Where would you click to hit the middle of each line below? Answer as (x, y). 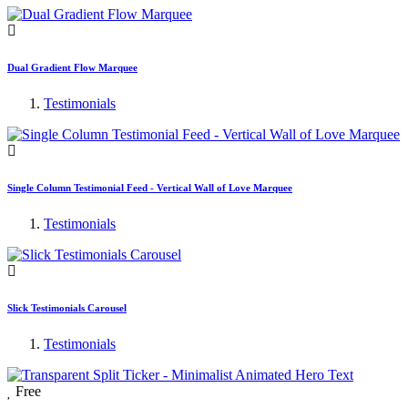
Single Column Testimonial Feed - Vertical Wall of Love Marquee (150, 187)
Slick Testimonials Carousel (67, 307)
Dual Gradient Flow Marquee (72, 67)
